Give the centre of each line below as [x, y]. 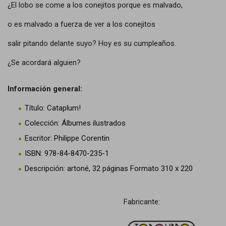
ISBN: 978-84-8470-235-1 [67, 153]
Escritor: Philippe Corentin [67, 138]
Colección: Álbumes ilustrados [75, 123]
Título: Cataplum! [53, 108]
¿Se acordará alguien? [44, 63]
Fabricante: [142, 202]
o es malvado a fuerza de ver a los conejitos [81, 24]
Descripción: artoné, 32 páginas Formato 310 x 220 [109, 168]
